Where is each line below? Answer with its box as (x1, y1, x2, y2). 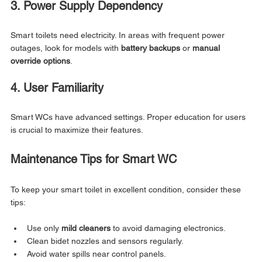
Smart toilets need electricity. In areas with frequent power (11, 30, 227, 40)
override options (11, 56, 70, 65)
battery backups (121, 43, 180, 53)
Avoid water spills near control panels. (27, 249, 166, 258)
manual (192, 43, 222, 53)
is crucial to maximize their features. (11, 125, 143, 135)
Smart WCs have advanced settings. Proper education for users (11, 112, 248, 122)
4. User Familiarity (11, 80, 104, 95)
